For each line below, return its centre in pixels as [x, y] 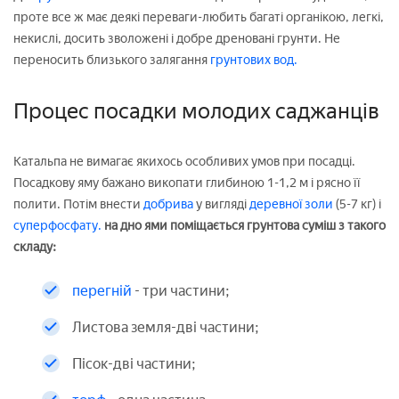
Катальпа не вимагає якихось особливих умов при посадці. [184, 162]
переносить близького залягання [112, 61]
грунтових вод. [254, 61]
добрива [168, 205]
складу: [35, 248]
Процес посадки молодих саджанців [196, 111]
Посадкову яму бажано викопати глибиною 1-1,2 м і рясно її [187, 183]
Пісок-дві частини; [134, 364]
